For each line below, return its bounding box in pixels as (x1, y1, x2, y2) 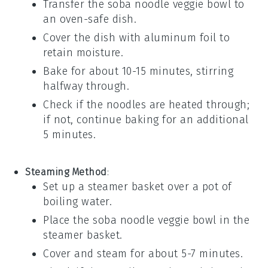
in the (216, 213, 250, 227)
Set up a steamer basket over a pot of (43, 179, 232, 193)
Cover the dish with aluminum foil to (43, 31, 230, 44)
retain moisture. (43, 45, 124, 59)
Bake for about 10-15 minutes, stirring (43, 64, 234, 78)
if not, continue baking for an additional (43, 112, 249, 126)
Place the (43, 213, 93, 227)
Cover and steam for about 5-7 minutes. (43, 246, 243, 260)
